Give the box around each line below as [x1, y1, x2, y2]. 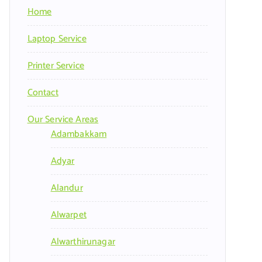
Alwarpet [50, 207, 87, 223]
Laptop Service [27, 31, 87, 47]
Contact [27, 85, 58, 101]
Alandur [50, 180, 83, 196]
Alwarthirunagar [50, 234, 115, 250]
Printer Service [27, 58, 84, 74]
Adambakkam [50, 126, 107, 143]
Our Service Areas [27, 112, 99, 128]
